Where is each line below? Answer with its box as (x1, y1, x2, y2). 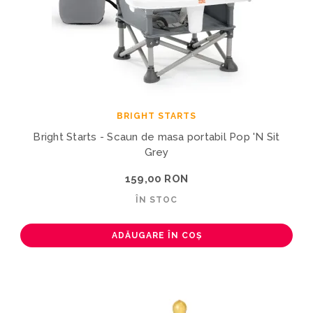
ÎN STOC (136, 194, 177, 205)
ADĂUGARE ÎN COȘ (111, 230, 202, 240)
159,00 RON (125, 172, 188, 185)
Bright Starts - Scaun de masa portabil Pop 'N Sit (33, 130, 280, 143)
